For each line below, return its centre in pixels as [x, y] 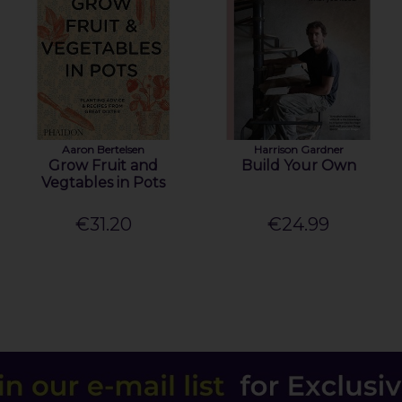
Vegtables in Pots [104, 183]
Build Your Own [298, 166]
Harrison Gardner [298, 150]
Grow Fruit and [104, 166]
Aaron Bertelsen [104, 150]
